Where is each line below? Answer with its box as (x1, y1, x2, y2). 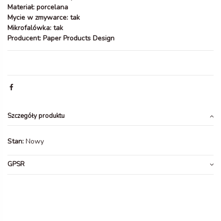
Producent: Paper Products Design (7, 34, 114, 43)
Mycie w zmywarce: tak (7, 13, 80, 23)
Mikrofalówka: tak (7, 23, 63, 33)
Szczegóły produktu (7, 111, 65, 120)
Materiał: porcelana (7, 2, 68, 12)
